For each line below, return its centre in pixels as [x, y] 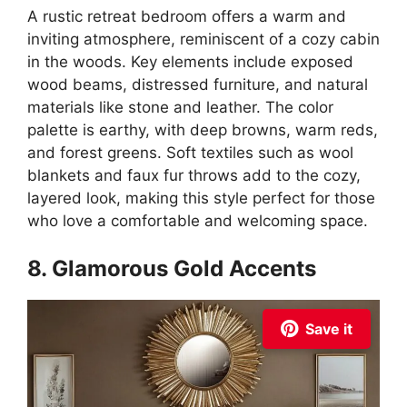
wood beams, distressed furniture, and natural [198, 84]
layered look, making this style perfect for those [201, 198]
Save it [329, 328]
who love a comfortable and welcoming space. [198, 221]
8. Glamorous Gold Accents [172, 268]
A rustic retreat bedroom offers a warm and [187, 16]
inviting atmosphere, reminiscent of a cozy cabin [203, 39]
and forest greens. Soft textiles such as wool [190, 153]
